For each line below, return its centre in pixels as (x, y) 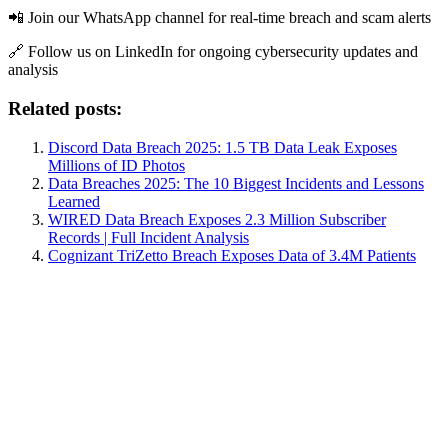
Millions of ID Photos (116, 165)
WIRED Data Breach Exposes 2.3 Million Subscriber (217, 219)
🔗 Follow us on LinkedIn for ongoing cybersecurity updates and (213, 52)
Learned (74, 201)
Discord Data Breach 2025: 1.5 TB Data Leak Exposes (222, 147)
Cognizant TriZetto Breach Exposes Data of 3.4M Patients (232, 255)
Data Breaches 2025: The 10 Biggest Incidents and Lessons (236, 183)
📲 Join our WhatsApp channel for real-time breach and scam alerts (219, 18)
